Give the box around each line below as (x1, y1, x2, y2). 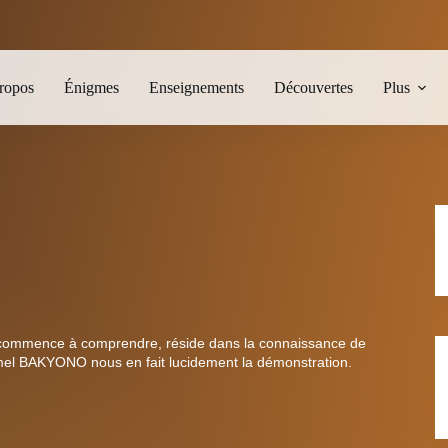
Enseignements (148, 78, 244, 96)
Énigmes (63, 78, 119, 96)
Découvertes (273, 78, 353, 96)
